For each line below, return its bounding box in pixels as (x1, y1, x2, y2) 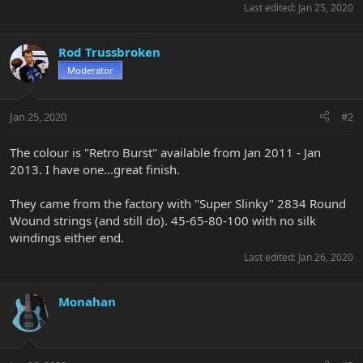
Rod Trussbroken (58, 44, 160, 61)
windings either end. (10, 228, 124, 246)
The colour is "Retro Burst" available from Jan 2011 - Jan (10, 143, 321, 160)
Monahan (58, 293, 116, 310)
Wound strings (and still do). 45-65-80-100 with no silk (10, 211, 316, 228)
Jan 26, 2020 (298, 250, 353, 264)
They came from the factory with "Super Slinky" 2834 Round (10, 194, 346, 211)
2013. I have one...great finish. (10, 160, 180, 177)
